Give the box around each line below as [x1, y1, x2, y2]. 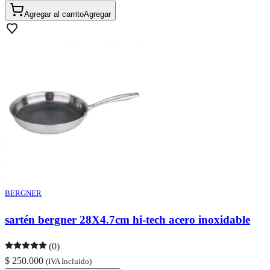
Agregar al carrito [24, 10, 84, 19]
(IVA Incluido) [46, 257, 92, 266]
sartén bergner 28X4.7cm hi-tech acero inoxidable [5, 213, 250, 226]
